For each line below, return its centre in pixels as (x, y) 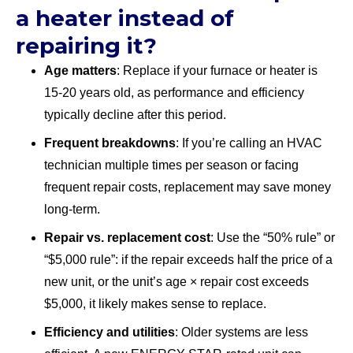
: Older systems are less (242, 332)
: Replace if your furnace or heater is (217, 70)
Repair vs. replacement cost (127, 237)
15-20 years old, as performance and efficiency (174, 92)
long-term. (72, 209)
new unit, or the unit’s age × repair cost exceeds (176, 281)
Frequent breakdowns (110, 143)
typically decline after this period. (135, 114)
